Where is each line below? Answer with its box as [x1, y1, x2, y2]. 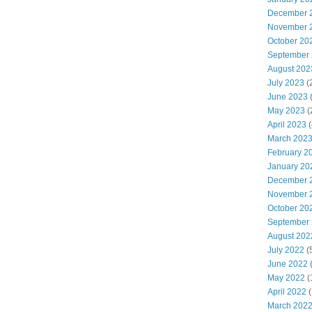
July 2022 [267, 245, 304, 256]
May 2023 [267, 106, 305, 116]
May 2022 [267, 273, 305, 283]
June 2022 [267, 259, 308, 270]
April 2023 [267, 120, 306, 130]
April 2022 [267, 287, 306, 297]
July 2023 [267, 78, 304, 88]
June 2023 [267, 92, 308, 102]
